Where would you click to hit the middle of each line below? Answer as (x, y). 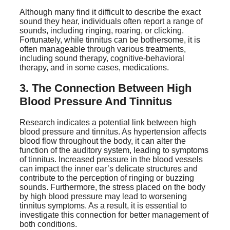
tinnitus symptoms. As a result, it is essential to (103, 205)
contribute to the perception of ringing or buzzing (107, 178)
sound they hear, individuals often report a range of (111, 21)
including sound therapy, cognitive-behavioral (102, 58)
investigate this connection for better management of (114, 215)
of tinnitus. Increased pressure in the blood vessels (111, 159)
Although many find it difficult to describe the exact (110, 12)
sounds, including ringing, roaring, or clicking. (102, 31)
